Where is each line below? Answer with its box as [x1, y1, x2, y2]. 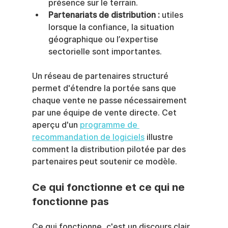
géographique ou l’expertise [48, 35, 160, 45]
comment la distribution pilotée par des [32, 145, 188, 155]
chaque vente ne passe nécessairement [32, 96, 189, 106]
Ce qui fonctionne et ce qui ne [32, 181, 187, 194]
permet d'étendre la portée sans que [32, 83, 178, 94]
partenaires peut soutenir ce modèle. [32, 157, 177, 167]
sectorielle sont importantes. [48, 47, 162, 57]
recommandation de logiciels [32, 132, 145, 142]
